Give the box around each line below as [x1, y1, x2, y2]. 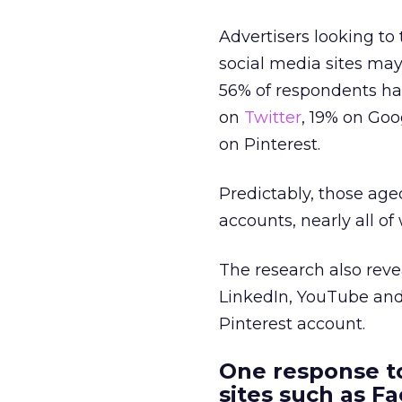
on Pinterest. [219, 135, 320, 154]
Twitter [244, 108, 301, 127]
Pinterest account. [219, 314, 365, 334]
